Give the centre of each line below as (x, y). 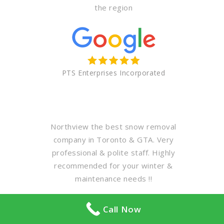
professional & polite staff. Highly (113, 153)
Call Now (122, 209)
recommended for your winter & (113, 166)
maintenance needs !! (113, 179)
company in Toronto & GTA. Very (113, 140)
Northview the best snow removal (113, 127)
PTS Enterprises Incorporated (113, 73)
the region (113, 8)
